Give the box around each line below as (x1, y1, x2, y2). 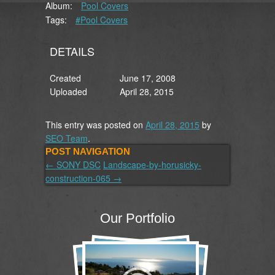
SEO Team (45, 131, 88, 144)
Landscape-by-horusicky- (103, 158, 201, 171)
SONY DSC (54, 158, 101, 171)
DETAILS (50, 42, 95, 59)
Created (50, 71, 81, 84)
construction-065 (45, 171, 113, 184)
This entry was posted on (45, 118, 145, 131)
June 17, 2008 (120, 71, 176, 84)
